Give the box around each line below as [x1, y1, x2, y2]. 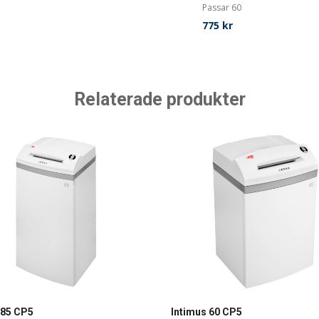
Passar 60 [202, 1, 242, 14]
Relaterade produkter [73, 89, 246, 110]
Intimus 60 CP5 [171, 306, 242, 318]
